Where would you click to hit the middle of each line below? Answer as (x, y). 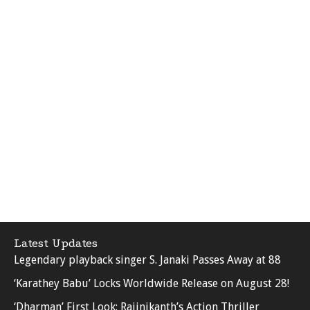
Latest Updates (56, 243)
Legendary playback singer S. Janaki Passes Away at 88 (147, 260)
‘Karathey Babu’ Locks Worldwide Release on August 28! (152, 283)
